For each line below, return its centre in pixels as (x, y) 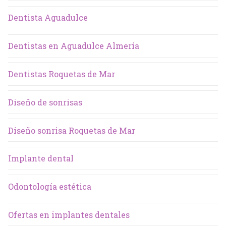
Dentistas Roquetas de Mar (62, 74)
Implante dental (41, 158)
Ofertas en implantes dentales (69, 214)
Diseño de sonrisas (45, 102)
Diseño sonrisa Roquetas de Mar (72, 130)
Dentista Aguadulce (48, 18)
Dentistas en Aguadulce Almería (74, 46)
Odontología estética (50, 187)
